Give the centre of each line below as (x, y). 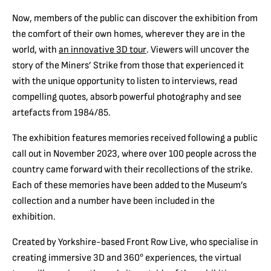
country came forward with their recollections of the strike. (132, 169)
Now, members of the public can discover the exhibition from (135, 18)
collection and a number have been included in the (113, 201)
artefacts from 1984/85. (61, 112)
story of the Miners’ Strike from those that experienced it (128, 65)
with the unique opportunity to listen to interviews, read (125, 81)
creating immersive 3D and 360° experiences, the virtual (127, 257)
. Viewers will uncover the (198, 49)
